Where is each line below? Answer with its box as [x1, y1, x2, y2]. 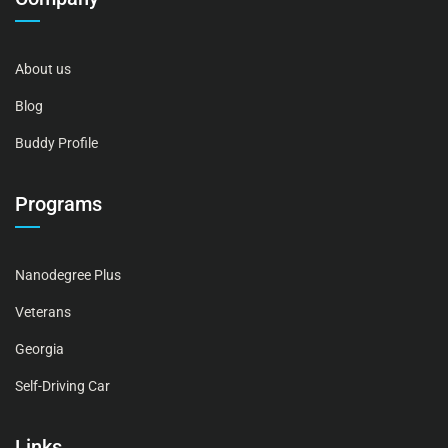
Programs [15, 191, 102, 216]
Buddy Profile [15, 134, 98, 151]
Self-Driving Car [15, 377, 110, 394]
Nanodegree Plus [15, 266, 121, 283]
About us [15, 60, 71, 77]
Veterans [15, 303, 71, 320]
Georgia [15, 340, 64, 357]
